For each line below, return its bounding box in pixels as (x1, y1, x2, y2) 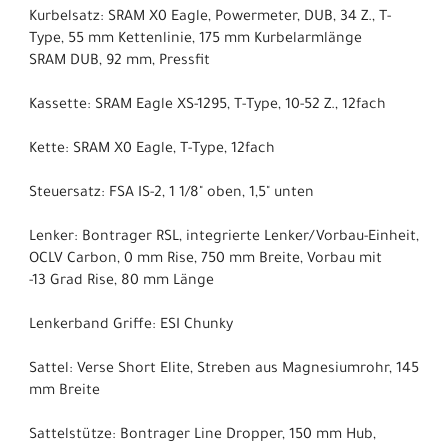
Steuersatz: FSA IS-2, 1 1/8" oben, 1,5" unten (29, 185, 314, 202)
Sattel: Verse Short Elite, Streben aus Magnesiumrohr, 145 (29, 361, 419, 378)
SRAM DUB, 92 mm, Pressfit (29, 53, 210, 70)
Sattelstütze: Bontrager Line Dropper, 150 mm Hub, (29, 427, 376, 444)
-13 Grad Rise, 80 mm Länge (29, 273, 214, 290)
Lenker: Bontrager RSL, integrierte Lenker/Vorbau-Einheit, (29, 229, 419, 246)
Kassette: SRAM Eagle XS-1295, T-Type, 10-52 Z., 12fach (29, 97, 386, 114)
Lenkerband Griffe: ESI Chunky (29, 317, 233, 334)
